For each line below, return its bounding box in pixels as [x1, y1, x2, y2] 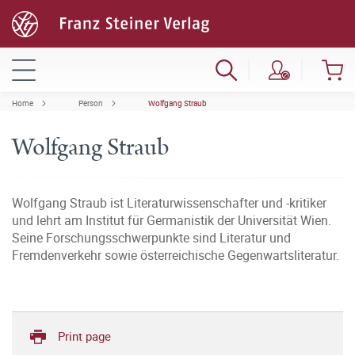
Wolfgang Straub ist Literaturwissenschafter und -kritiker [12, 194, 326, 212]
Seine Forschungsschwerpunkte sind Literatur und [12, 229, 291, 246]
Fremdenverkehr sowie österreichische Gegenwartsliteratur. [12, 246, 339, 264]
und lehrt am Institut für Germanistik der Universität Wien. [12, 212, 331, 229]
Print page [58, 328, 111, 344]
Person [78, 97, 103, 109]
